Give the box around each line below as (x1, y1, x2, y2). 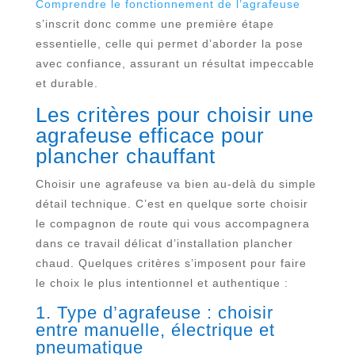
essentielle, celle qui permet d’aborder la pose (35, 37, 303, 50)
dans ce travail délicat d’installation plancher (35, 237, 293, 250)
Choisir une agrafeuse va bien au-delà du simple (35, 177, 316, 190)
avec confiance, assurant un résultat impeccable (35, 57, 315, 70)
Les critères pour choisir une (35, 103, 314, 127)
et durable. (35, 77, 98, 90)
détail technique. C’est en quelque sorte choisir (35, 197, 308, 210)
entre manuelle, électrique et (35, 320, 275, 340)
